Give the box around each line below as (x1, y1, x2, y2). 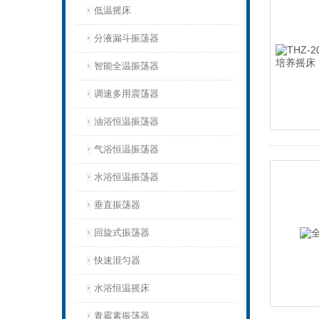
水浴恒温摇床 (94, 283, 150, 293)
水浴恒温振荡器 (94, 172, 159, 182)
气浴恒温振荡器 (94, 144, 159, 155)
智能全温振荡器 (94, 61, 159, 71)
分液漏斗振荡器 (94, 33, 159, 43)
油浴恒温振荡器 (94, 116, 159, 127)
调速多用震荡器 (94, 88, 159, 99)
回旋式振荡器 (94, 227, 150, 238)
